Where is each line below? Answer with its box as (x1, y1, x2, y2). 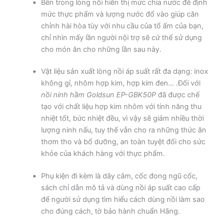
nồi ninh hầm (41, 90, 85, 100)
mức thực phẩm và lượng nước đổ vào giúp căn (41, 9, 199, 19)
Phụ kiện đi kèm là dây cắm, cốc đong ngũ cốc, (41, 172, 197, 181)
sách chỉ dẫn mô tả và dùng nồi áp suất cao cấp (41, 183, 200, 193)
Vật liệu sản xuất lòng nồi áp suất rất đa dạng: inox (41, 67, 208, 76)
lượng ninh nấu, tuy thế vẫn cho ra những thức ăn (41, 126, 206, 135)
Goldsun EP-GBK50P (86, 90, 156, 100)
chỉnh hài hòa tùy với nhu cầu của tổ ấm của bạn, (41, 21, 203, 30)
